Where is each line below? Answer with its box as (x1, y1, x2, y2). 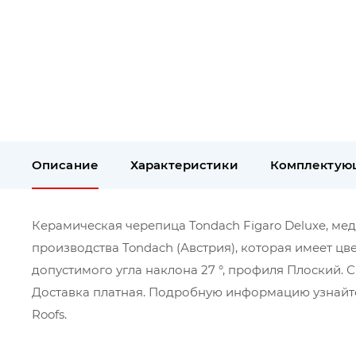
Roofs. (32, 307, 67, 322)
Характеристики (130, 157, 238, 172)
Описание (32, 157, 99, 172)
